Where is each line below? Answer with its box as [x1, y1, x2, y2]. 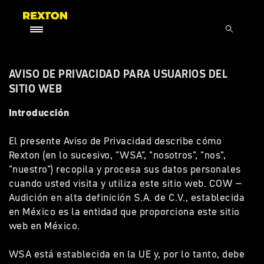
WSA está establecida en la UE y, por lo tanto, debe [9, 247, 245, 261]
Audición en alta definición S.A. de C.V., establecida [9, 190, 245, 204]
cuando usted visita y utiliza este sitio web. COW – [9, 176, 243, 190]
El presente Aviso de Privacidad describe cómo [9, 134, 222, 148]
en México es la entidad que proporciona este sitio [9, 204, 240, 219]
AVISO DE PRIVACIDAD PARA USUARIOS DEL [9, 67, 228, 81]
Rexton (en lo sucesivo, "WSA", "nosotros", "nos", [9, 148, 226, 162]
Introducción [9, 105, 70, 120]
